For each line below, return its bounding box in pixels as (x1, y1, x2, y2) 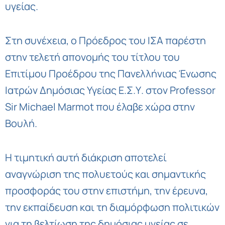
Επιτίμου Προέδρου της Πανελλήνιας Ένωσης (5, 67, 216, 80)
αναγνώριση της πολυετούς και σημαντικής (5, 167, 206, 181)
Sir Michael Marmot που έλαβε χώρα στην (5, 100, 195, 114)
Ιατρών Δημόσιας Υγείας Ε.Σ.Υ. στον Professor (5, 83, 215, 97)
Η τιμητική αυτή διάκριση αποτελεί (5, 151, 167, 164)
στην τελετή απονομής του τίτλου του (5, 50, 180, 64)
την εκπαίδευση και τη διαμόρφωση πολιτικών (5, 200, 219, 214)
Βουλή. (5, 117, 37, 130)
